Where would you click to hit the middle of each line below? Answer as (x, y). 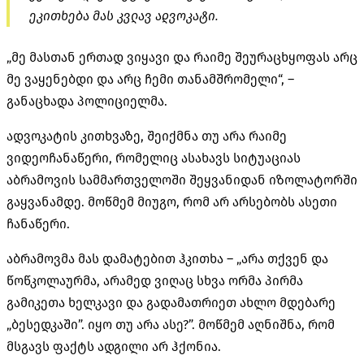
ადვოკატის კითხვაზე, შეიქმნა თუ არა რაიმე (147, 136)
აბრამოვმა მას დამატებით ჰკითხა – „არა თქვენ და (167, 258)
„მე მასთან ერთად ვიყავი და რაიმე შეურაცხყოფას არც (182, 57)
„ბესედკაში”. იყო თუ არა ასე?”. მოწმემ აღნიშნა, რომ (171, 324)
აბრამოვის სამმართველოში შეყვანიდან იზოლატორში (182, 180)
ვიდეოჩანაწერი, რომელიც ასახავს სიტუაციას (154, 158)
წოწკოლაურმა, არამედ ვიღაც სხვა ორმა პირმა (155, 280)
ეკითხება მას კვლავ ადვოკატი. (124, 15)
